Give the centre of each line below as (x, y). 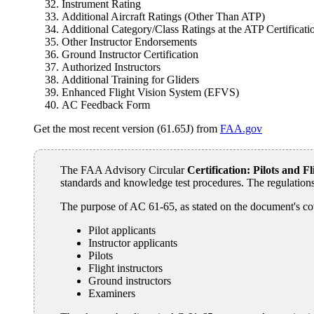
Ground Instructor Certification (130, 54)
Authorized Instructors (111, 67)
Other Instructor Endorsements (129, 41)
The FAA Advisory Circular (124, 170)
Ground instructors (130, 280)
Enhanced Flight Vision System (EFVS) (150, 92)
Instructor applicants (133, 243)
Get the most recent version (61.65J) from (127, 128)
